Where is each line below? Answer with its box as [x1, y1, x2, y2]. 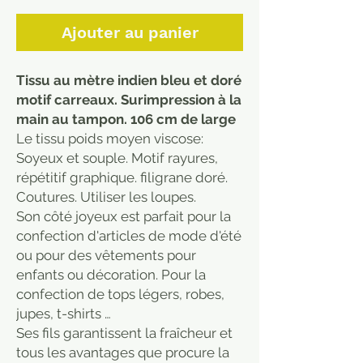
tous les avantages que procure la [16, 344, 229, 361]
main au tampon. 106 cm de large [16, 110, 236, 127]
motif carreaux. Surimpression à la [16, 91, 241, 108]
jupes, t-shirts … [16, 305, 111, 322]
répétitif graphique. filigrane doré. [16, 169, 228, 186]
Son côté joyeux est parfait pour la [16, 207, 231, 224]
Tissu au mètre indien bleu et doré [16, 71, 241, 88]
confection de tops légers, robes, [16, 285, 224, 302]
